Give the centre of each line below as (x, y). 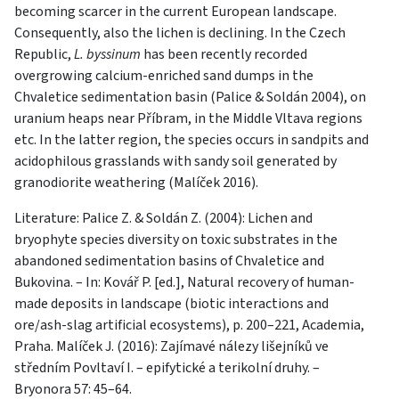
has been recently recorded (224, 55)
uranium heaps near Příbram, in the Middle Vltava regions (188, 119)
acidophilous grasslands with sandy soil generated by (175, 162)
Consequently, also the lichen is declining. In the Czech (180, 33)
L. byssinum (107, 55)
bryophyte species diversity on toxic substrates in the (176, 240)
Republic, (44, 55)
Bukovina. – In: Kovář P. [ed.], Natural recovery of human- (184, 283)
